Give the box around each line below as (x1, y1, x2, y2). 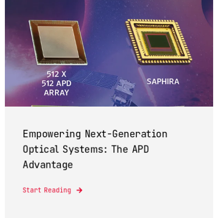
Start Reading (22, 186, 72, 195)
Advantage (22, 158, 73, 171)
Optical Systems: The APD (22, 143, 149, 156)
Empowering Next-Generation (22, 127, 167, 141)
